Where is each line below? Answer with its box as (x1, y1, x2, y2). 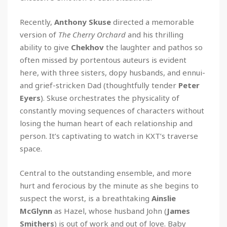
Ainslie (152, 193, 176, 203)
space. (20, 143, 42, 154)
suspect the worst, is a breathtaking (20, 193, 152, 203)
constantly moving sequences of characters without (20, 105, 204, 116)
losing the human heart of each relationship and (20, 118, 193, 128)
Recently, (20, 16, 54, 27)
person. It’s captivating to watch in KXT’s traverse (20, 130, 198, 141)
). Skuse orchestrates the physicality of (41, 92, 179, 103)
